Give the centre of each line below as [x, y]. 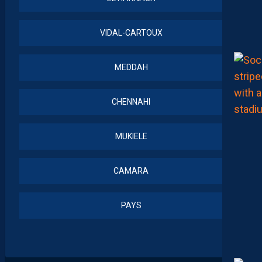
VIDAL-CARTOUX [131, 33]
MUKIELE [131, 137]
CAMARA [131, 171]
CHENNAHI [131, 102]
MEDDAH [131, 68]
